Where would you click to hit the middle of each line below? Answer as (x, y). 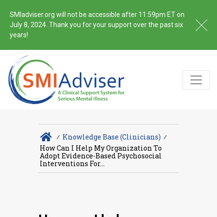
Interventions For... (72, 164)
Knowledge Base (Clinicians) (111, 137)
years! (19, 35)
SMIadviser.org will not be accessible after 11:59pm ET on (97, 15)
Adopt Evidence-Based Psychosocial (101, 156)
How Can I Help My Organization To (101, 148)
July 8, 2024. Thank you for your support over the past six (96, 25)
